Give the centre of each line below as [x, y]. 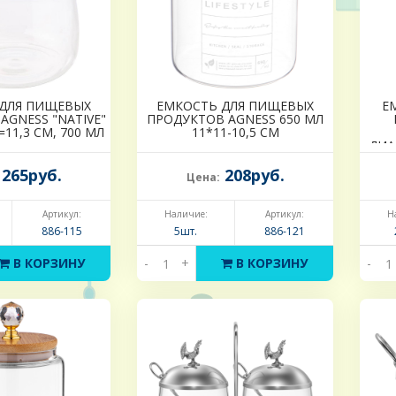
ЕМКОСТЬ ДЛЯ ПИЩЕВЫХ [235, 106]
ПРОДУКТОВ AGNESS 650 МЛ [235, 119]
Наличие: [186, 214]
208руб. [252, 175]
